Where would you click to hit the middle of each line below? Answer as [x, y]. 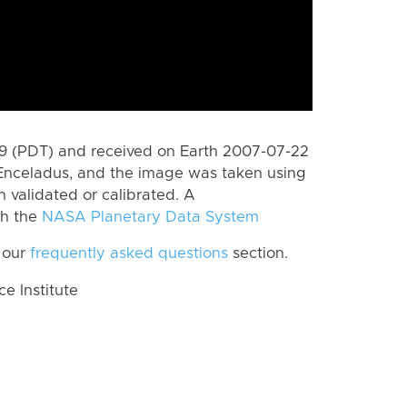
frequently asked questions [129, 254]
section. [258, 254]
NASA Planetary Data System [150, 217]
